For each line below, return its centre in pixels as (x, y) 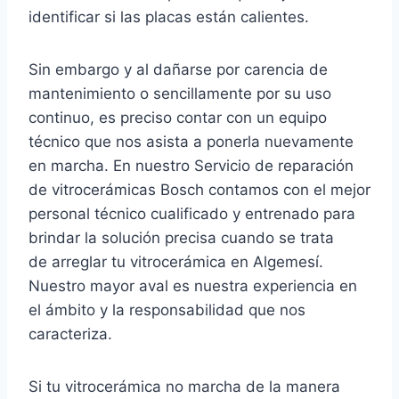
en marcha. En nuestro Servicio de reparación (191, 166)
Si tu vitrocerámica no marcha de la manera (184, 387)
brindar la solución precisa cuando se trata (181, 238)
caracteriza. (70, 334)
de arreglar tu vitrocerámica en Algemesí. (176, 262)
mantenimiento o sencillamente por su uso (180, 94)
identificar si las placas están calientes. (169, 17)
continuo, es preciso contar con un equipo (178, 118)
